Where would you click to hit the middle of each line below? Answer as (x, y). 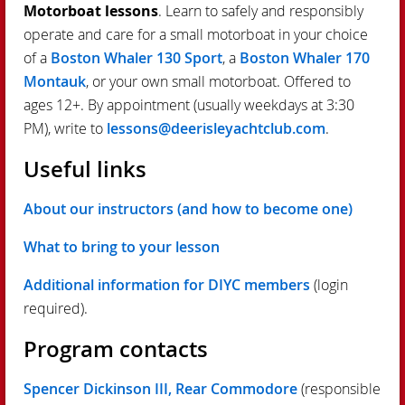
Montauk (55, 81)
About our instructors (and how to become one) (188, 208)
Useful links (85, 169)
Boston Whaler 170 (305, 57)
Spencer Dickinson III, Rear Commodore (160, 388)
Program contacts (116, 348)
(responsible (339, 388)
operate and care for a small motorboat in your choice (196, 34)
